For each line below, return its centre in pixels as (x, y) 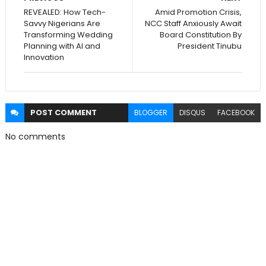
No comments (35, 137)
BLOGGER (151, 113)
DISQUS (193, 113)
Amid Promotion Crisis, (199, 12)
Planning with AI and (62, 46)
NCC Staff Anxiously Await (194, 24)
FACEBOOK (236, 113)
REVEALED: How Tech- (64, 12)
